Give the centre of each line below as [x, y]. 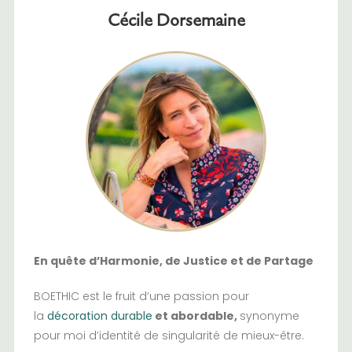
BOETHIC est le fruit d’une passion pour [141, 297]
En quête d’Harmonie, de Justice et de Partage [173, 261]
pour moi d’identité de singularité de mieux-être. [169, 336]
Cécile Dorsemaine [176, 20]
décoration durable [99, 316]
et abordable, [196, 316]
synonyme [269, 316]
